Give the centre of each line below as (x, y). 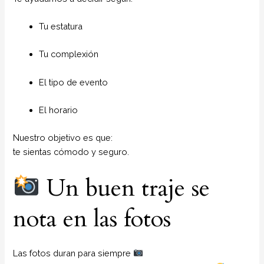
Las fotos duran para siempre (73, 253)
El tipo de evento (74, 82)
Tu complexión (69, 54)
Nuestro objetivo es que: (63, 138)
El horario (59, 110)
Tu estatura (61, 26)
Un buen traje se (125, 188)
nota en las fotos (92, 219)
